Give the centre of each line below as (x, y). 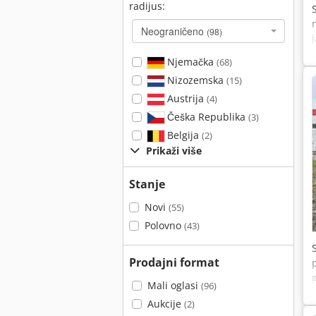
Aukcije (165, 304)
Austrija (185, 98)
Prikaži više (174, 151)
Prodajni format (174, 262)
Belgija (183, 135)
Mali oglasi (174, 285)
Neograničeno (174, 31)
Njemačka (190, 62)
